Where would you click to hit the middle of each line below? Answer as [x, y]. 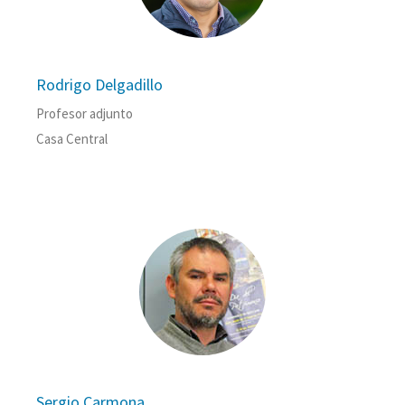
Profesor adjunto [85, 114]
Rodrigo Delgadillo [99, 85]
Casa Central [72, 139]
